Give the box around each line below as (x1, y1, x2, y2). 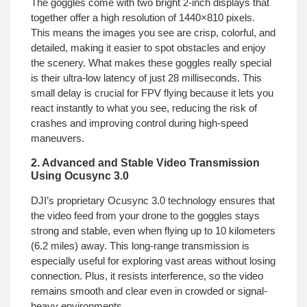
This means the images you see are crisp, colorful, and (31, 27, 275, 39)
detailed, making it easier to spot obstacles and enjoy (31, 42, 266, 54)
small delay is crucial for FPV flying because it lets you (31, 87, 273, 99)
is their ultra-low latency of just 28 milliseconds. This (31, 72, 262, 84)
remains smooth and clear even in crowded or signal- (31, 284, 267, 297)
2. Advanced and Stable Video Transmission (31, 156, 260, 169)
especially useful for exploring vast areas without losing (31, 254, 275, 267)
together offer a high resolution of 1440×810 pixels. (31, 12, 255, 24)
